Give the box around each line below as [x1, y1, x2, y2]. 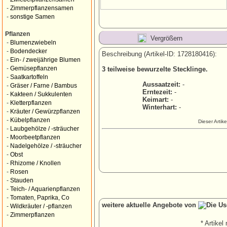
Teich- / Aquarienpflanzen [10, 186, 80, 192]
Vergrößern [150, 34, 182, 42]
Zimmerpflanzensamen [10, 5, 73, 11]
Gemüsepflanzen [10, 65, 57, 71]
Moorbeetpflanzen [10, 134, 60, 140]
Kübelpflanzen [10, 117, 50, 123]
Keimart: [142, 96, 169, 103]
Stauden [10, 177, 33, 183]
